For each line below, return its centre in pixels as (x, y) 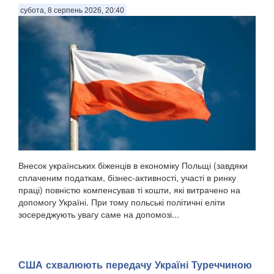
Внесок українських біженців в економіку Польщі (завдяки (133, 165)
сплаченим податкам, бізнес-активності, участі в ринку (127, 177)
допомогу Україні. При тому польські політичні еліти (122, 202)
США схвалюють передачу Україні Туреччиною (135, 264)
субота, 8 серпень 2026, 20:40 (72, 11)
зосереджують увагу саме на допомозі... (99, 214)
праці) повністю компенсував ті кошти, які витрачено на (129, 189)
